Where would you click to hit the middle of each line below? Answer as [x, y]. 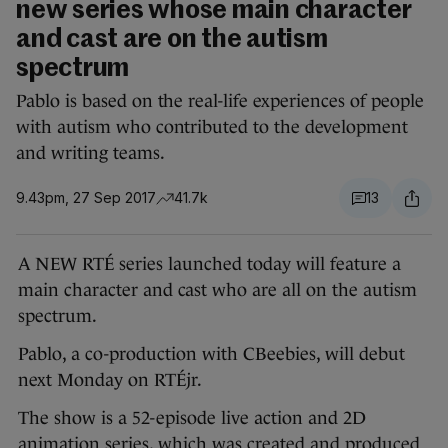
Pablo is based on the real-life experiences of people [220, 101]
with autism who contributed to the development [212, 127]
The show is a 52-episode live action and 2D [192, 418]
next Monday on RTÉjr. [110, 380]
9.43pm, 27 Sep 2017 [86, 198]
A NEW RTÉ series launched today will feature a [209, 264]
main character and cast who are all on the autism [217, 290]
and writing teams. [90, 153]
